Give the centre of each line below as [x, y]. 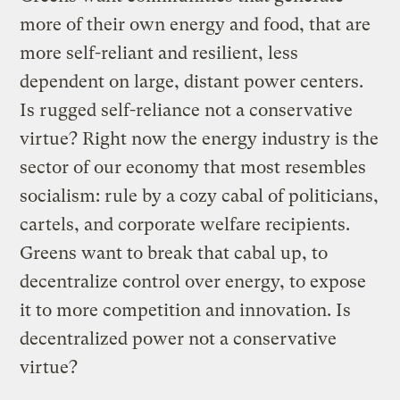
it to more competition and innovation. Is [186, 310]
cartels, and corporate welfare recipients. [185, 224]
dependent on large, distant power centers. [192, 81]
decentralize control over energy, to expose [193, 281]
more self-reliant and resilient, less [159, 53]
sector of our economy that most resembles [193, 167]
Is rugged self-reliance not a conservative [187, 110]
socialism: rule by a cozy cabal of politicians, [200, 196]
